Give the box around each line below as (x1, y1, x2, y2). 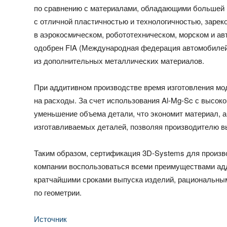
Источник (34, 213, 67, 224)
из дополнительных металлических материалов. (34, 55, 205, 66)
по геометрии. (34, 187, 82, 198)
